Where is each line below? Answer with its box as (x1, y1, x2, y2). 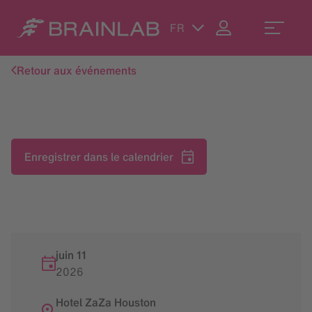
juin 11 (56, 247, 86, 263)
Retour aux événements (17, 62, 136, 78)
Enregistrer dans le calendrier (24, 149, 173, 164)
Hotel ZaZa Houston (56, 295, 156, 311)
